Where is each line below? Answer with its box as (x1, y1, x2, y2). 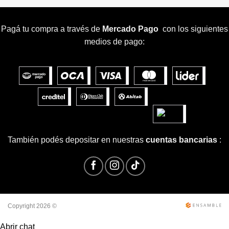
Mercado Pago (102, 25, 161, 34)
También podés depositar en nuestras (8, 135, 146, 144)
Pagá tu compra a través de (1, 25, 102, 34)
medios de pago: (84, 37, 145, 47)
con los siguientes (161, 25, 228, 34)
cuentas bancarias (146, 135, 217, 144)
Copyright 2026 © (8, 203, 57, 209)
